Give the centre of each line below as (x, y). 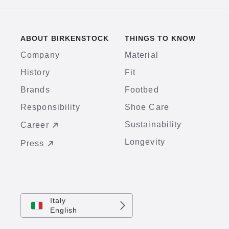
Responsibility (50, 107)
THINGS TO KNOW (160, 39)
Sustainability (153, 125)
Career (35, 125)
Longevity (145, 142)
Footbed (142, 90)
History (35, 73)
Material (141, 55)
